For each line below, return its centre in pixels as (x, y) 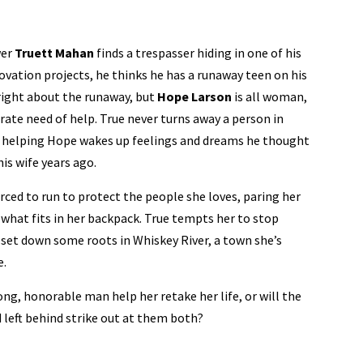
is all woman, (271, 96)
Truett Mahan (54, 53)
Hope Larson (194, 96)
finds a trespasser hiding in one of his (199, 53)
